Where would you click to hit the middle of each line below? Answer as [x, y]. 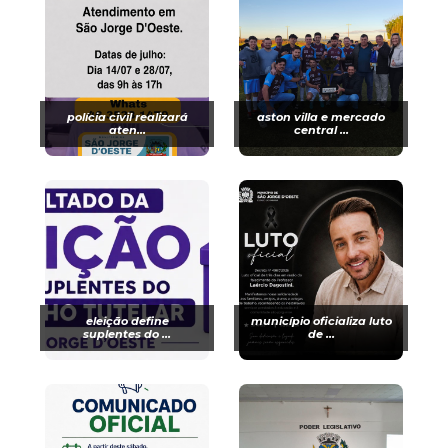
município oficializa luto [321, 321]
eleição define [127, 321]
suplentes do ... [127, 334]
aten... [127, 130]
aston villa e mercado [321, 117]
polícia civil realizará [127, 117]
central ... [321, 130]
